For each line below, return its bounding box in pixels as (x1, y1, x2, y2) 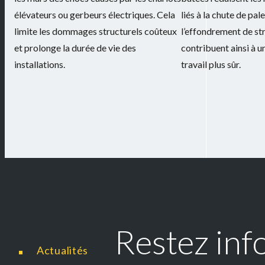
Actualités (37, 243, 91, 257)
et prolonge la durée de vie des (14, 42, 136, 54)
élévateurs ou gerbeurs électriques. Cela (14, 9, 175, 21)
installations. (14, 59, 65, 70)
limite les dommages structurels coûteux (14, 25, 177, 37)
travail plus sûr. (181, 59, 241, 70)
